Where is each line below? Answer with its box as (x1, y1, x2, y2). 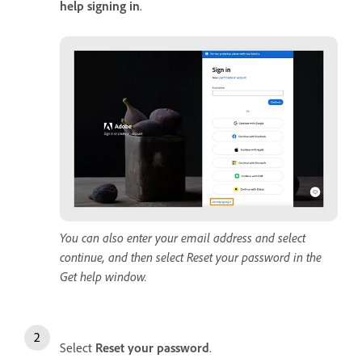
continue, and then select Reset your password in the (60, 249, 322, 266)
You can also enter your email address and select (60, 229, 305, 246)
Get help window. (60, 268, 147, 285)
